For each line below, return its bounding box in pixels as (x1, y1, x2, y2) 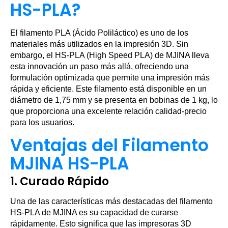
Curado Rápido (20, 174, 109, 189)
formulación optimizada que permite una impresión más (10, 73, 210, 82)
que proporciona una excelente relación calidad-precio (10, 107, 207, 116)
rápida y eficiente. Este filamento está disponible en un (10, 84, 207, 93)
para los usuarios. (10, 118, 74, 127)
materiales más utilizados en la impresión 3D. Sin (10, 40, 188, 48)
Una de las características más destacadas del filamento (10, 197, 213, 206)
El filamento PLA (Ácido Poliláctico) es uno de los (10, 28, 188, 37)
